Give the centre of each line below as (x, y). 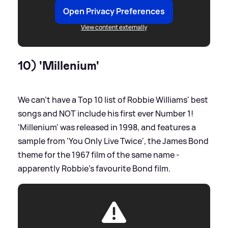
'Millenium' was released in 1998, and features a (107, 127)
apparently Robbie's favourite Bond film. (94, 168)
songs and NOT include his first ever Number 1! (106, 113)
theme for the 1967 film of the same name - (99, 154)
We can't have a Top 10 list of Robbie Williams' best (113, 99)
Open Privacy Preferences (114, 11)
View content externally (114, 27)
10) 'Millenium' (59, 65)
